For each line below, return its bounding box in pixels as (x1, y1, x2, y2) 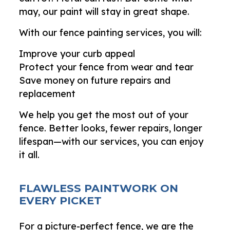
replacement (19, 87, 76, 100)
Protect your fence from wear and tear (19, 61, 194, 73)
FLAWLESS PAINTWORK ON (19, 181, 179, 195)
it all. (19, 148, 40, 161)
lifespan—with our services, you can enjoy (19, 135, 204, 147)
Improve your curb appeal (19, 47, 136, 60)
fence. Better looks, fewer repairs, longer (19, 122, 203, 134)
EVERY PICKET (19, 194, 102, 207)
